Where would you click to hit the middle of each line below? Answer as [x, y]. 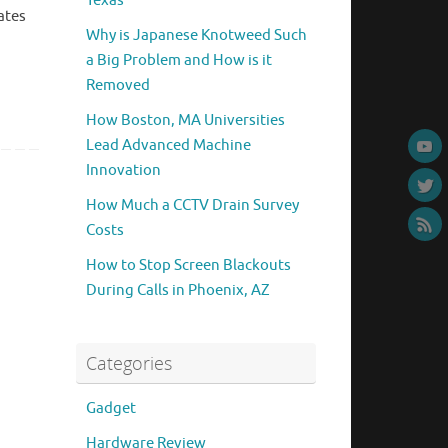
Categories [129, 363]
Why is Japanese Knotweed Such [196, 36]
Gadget [111, 409]
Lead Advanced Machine [168, 146]
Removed [118, 86]
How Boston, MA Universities [185, 121]
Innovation [123, 171]
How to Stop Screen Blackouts [188, 266]
